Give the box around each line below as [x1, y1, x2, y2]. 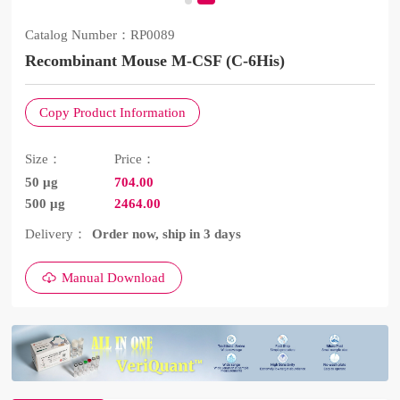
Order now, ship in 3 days [92, 227, 242, 242]
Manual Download [62, 271, 166, 286]
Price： [114, 152, 156, 167]
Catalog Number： [25, 28, 131, 43]
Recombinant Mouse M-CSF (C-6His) [25, 52, 286, 71]
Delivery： [25, 227, 87, 242]
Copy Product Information [39, 104, 187, 120]
